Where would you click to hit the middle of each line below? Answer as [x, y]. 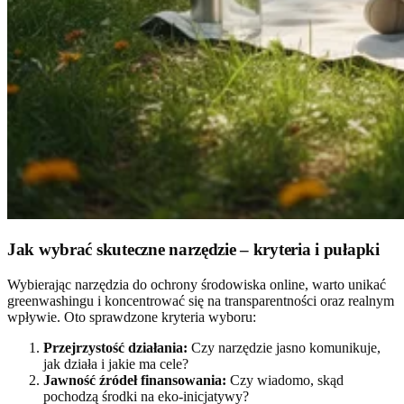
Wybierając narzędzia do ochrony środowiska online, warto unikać [197, 284]
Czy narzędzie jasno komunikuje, [284, 347]
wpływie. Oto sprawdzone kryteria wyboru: [132, 317]
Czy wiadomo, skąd [285, 380]
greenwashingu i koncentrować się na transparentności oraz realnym [201, 300]
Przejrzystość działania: [115, 347]
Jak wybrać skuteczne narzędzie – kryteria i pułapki [193, 249]
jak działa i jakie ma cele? [116, 363]
